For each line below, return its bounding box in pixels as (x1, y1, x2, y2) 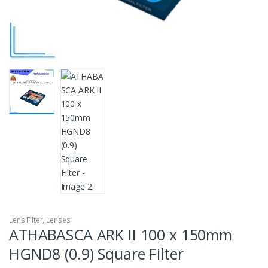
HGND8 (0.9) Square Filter (9, 243, 184, 264)
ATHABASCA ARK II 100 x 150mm (9, 224, 233, 245)
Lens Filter (9, 214, 43, 225)
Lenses (46, 214, 71, 225)
